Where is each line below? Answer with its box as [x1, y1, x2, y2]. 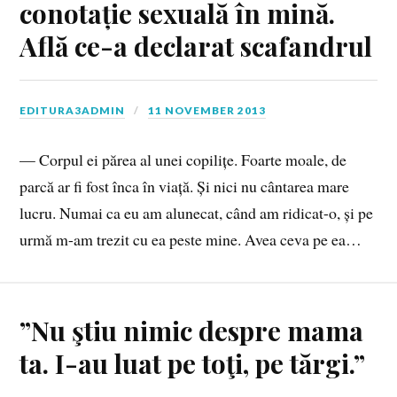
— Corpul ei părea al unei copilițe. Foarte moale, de [19, 148, 347, 170]
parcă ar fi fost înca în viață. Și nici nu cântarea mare [19, 175, 350, 197]
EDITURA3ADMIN [19, 104, 126, 118]
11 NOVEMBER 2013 [148, 104, 267, 118]
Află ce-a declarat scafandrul [19, 28, 373, 64]
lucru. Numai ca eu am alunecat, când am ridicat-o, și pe [19, 201, 374, 223]
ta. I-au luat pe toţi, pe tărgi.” [19, 345, 366, 380]
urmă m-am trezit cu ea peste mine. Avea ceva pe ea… [19, 228, 362, 250]
